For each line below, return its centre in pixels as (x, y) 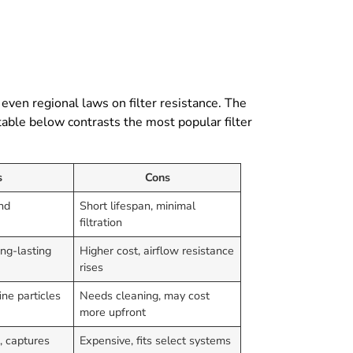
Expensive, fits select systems (156, 341)
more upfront (113, 312)
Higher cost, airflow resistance (157, 251)
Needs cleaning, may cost (145, 296)
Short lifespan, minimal (138, 206)
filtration (101, 223)
